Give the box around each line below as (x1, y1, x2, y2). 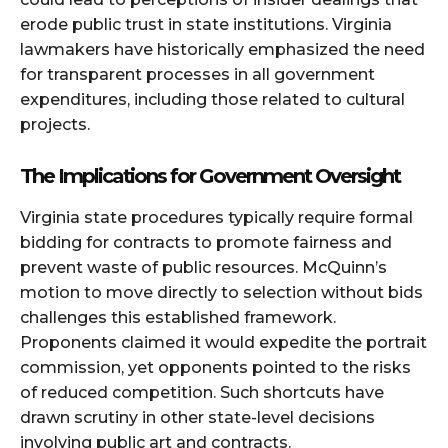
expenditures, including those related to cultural (20, 90, 405, 110)
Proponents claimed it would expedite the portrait (20, 333, 427, 353)
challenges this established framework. (20, 308, 336, 328)
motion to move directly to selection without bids (20, 283, 423, 303)
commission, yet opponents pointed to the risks (20, 358, 411, 378)
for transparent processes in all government (20, 65, 375, 85)
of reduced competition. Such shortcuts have (20, 383, 384, 403)
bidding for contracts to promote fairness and (20, 233, 392, 253)
